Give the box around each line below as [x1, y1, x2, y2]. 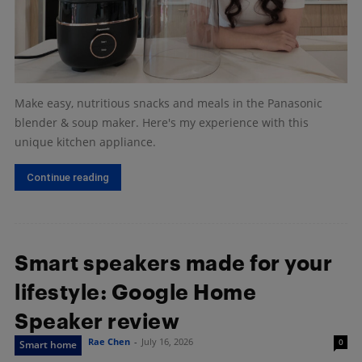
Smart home [19, 337, 77, 351]
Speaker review [15, 308, 179, 333]
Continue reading [27, 170, 109, 183]
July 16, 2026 [141, 335, 193, 347]
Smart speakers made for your [15, 250, 332, 275]
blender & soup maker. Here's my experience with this [15, 114, 309, 130]
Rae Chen [88, 335, 130, 347]
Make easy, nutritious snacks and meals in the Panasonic [15, 95, 322, 111]
